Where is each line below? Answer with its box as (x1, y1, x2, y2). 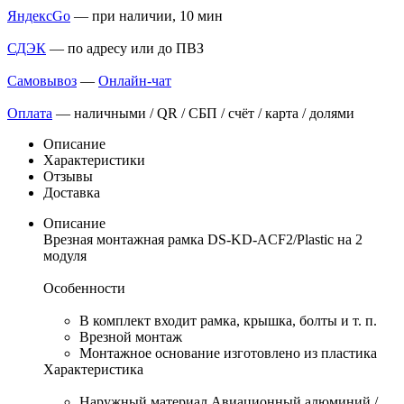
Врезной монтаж (79, 329, 182, 345)
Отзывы (43, 169, 93, 185)
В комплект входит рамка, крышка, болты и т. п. (79, 313, 377, 329)
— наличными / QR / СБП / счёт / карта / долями (52, 106, 354, 122)
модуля (43, 248, 87, 264)
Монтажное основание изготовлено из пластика (79, 345, 377, 362)
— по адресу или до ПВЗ (46, 41, 204, 57)
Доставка (43, 185, 100, 201)
